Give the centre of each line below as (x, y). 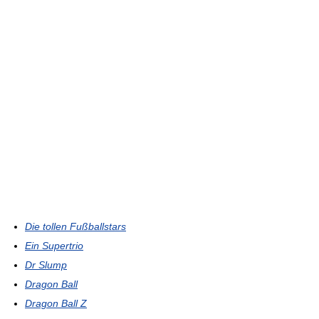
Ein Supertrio (54, 245)
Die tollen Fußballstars (75, 226)
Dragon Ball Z (56, 303)
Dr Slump (46, 265)
